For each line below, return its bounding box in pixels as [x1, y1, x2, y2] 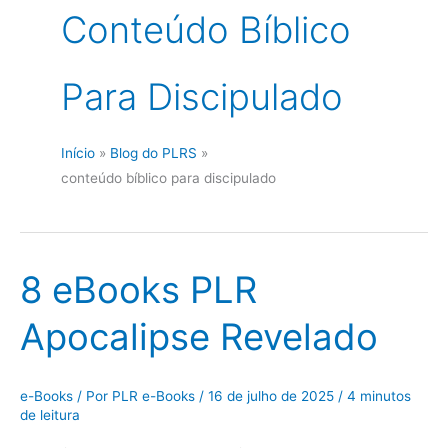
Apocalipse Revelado [20, 315, 378, 360]
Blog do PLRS [110, 145, 198, 162]
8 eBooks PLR [20, 268, 257, 313]
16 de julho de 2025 [208, 387, 334, 404]
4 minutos [347, 387, 411, 404]
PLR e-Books [112, 387, 199, 404]
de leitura [20, 406, 80, 423]
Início [61, 145, 96, 162]
